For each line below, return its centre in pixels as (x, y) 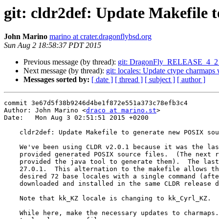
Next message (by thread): (65, 71)
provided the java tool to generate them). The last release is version (12, 162)
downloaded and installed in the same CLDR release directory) (12, 184)
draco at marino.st (121, 110)
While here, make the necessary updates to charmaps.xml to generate (12, 213)
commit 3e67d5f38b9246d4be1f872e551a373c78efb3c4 (96, 103)
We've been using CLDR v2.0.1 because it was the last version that (12, 147)
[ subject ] (160, 80)
